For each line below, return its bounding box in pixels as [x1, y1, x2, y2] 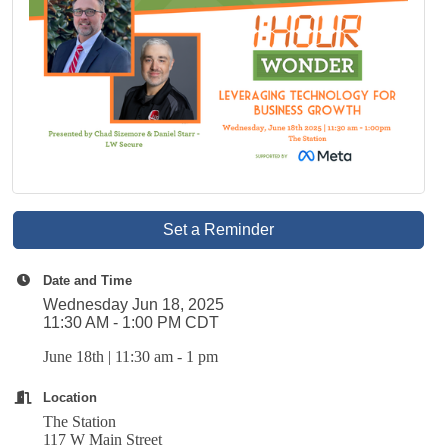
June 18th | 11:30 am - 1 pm [43, 347, 223, 365]
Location [43, 389, 98, 405]
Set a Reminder [163, 220, 275, 238]
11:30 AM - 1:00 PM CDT [43, 313, 220, 331]
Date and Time [43, 272, 133, 288]
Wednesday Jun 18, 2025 [43, 295, 225, 313]
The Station [43, 412, 121, 430]
